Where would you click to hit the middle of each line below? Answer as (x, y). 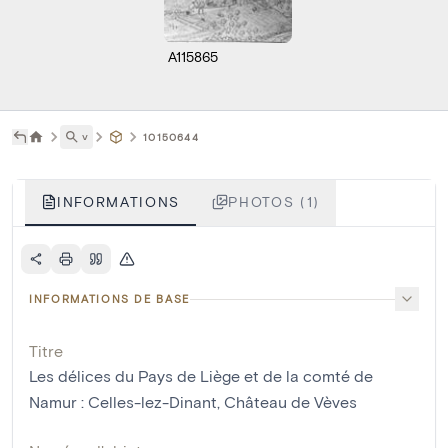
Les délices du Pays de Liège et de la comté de (201, 376)
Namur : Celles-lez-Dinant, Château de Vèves (193, 402)
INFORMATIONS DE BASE (109, 299)
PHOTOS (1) (274, 202)
